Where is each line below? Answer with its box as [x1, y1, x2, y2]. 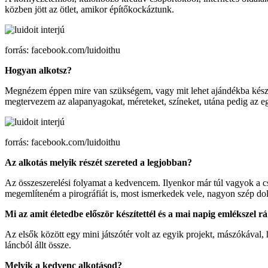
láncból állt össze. [5, 239, 71, 250]
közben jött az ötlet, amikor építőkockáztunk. [5, 4, 174, 14]
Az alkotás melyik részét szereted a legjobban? [5, 157, 192, 167]
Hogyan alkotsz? [5, 65, 74, 75]
